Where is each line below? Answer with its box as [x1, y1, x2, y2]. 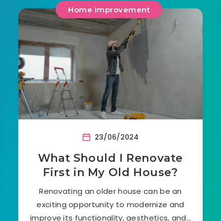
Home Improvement [68, 4, 150, 14]
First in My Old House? [43, 165, 178, 179]
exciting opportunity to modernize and [37, 199, 184, 210]
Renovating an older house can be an [39, 185, 182, 196]
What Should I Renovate [37, 151, 184, 165]
